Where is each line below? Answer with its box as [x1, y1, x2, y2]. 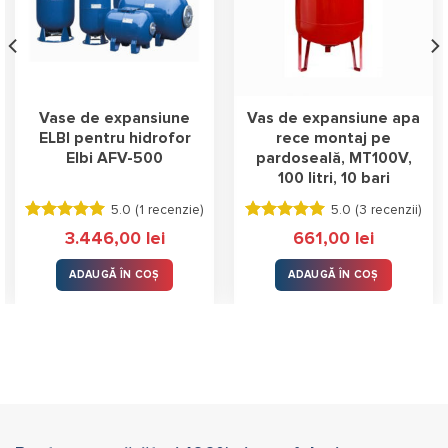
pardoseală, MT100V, [255, 150, 412, 166]
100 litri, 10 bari [277, 170, 390, 186]
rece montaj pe [276, 130, 391, 146]
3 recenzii [358, 202, 418, 217]
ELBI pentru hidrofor [38, 130, 191, 146]
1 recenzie [138, 202, 200, 217]
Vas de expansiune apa [247, 110, 420, 126]
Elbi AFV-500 [66, 150, 163, 166]
